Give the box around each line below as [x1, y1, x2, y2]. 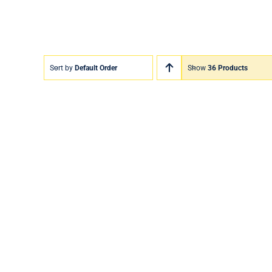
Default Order [75, 63, 117, 72]
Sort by [50, 63, 75, 72]
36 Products [208, 63, 248, 72]
